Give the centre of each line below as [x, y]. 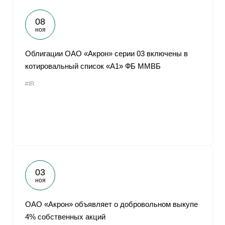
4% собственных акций [65, 217]
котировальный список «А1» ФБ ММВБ [93, 66]
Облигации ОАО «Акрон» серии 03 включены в [106, 53]
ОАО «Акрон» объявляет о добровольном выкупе [111, 204]
